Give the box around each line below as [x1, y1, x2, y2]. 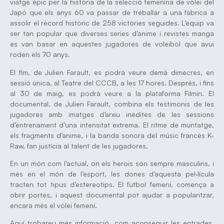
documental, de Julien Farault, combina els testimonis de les [10, 99, 214, 108]
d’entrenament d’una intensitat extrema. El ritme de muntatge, [10, 120, 214, 129]
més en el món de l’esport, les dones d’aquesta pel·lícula [10, 169, 214, 178]
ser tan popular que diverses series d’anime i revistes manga [10, 29, 214, 38]
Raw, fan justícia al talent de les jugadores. [10, 141, 148, 150]
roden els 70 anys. [10, 50, 70, 59]
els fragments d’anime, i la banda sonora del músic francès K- [10, 130, 214, 139]
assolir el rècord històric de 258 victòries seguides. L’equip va [10, 18, 214, 27]
